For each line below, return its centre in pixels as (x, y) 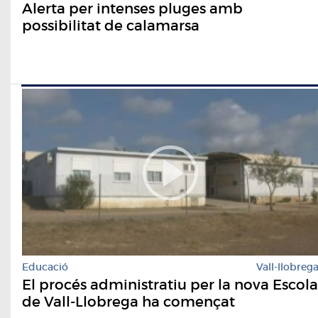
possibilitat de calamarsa (111, 25)
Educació (45, 267)
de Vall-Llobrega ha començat (128, 301)
